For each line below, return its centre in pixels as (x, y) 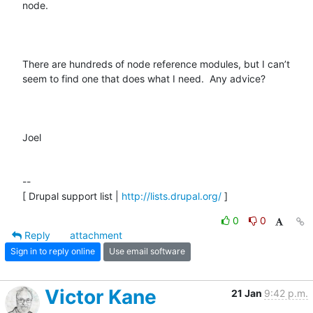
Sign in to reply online (53, 252)
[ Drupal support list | (72, 196)
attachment (96, 235)
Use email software (147, 252)
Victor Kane (101, 297)
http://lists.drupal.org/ (172, 196)
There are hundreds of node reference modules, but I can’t (156, 64)
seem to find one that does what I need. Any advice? (144, 78)
